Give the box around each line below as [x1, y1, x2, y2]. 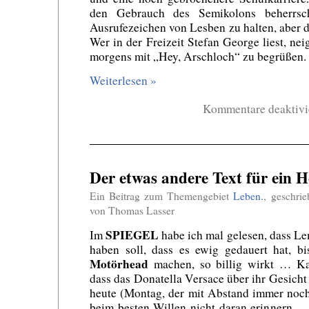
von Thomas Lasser [90, 203, 175, 218]
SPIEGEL [106, 226, 159, 244]
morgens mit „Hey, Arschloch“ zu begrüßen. [90, 48, 306, 65]
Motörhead [90, 255, 148, 273]
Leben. [233, 189, 264, 203]
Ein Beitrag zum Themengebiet [90, 189, 234, 203]
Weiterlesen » [90, 72, 157, 89]
